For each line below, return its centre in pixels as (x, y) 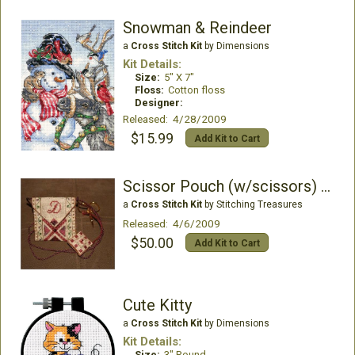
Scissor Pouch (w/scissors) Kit (325, 187)
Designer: (158, 103)
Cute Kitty (157, 305)
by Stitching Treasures (252, 205)
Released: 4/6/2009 (171, 224)
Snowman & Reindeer (197, 28)
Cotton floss (196, 90)
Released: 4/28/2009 (174, 119)
